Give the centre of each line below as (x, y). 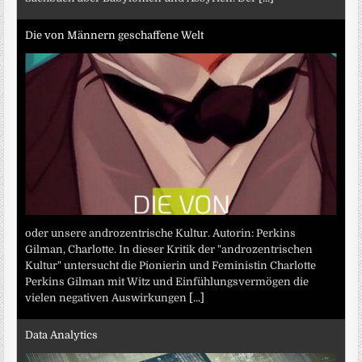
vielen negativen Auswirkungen (107, 297)
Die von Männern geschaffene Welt (115, 36)
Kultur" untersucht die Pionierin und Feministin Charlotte (171, 265)
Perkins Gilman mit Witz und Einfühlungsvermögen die (167, 281)
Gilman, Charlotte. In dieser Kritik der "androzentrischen (169, 249)
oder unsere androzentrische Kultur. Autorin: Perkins (161, 233)
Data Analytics (62, 335)
